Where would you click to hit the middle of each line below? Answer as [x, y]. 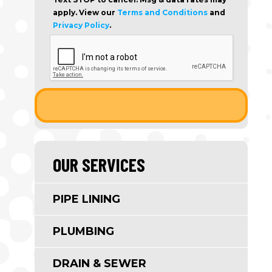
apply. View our [85, 12]
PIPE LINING [86, 199]
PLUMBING [83, 231]
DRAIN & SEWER [99, 263]
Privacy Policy [81, 25]
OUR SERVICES [99, 165]
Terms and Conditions [162, 12]
